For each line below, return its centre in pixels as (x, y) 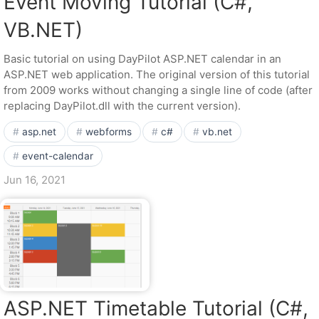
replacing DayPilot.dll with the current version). (122, 106)
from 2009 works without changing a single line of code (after (158, 90)
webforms (109, 132)
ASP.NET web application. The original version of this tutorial (157, 74)
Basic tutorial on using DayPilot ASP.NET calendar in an (142, 59)
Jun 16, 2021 (35, 180)
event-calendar (58, 156)
